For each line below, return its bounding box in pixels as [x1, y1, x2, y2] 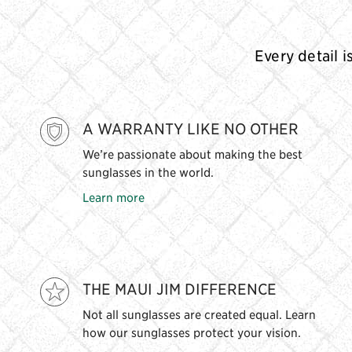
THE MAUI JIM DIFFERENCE [82, 280, 277, 299]
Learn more [82, 189, 145, 205]
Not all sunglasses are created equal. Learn [82, 306, 316, 322]
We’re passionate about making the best [82, 146, 302, 162]
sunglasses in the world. [82, 164, 214, 180]
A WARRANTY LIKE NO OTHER [82, 119, 299, 138]
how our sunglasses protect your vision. [82, 324, 301, 340]
